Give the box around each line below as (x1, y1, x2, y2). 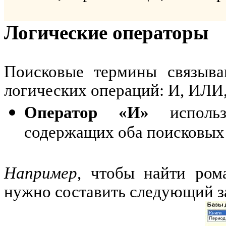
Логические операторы (4, 22, 208, 43)
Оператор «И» (24, 103, 149, 122)
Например (4, 164, 77, 182)
